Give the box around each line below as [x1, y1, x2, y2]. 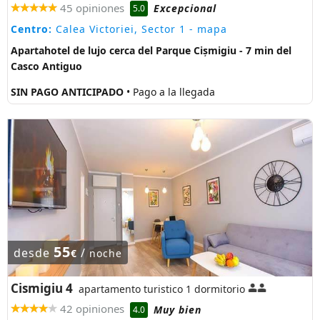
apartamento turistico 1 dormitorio [79, 282, 245, 296]
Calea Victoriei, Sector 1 [52, 22, 186, 36]
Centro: [11, 22, 52, 36]
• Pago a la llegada [126, 85, 215, 99]
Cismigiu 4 [11, 280, 73, 297]
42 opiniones [60, 301, 124, 316]
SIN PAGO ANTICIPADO [11, 85, 126, 99]
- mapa [186, 22, 227, 36]
